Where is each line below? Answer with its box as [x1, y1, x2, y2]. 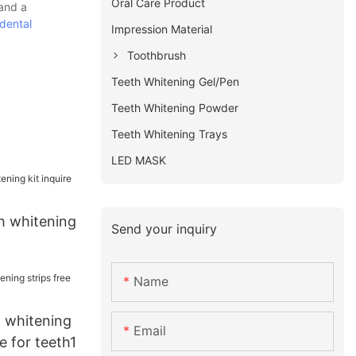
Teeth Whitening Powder [111, 100, 239, 114]
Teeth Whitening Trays [111, 126, 228, 141]
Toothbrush [127, 48, 187, 62]
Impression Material [111, 21, 213, 36]
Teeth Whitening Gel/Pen [111, 74, 240, 88]
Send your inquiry [111, 220, 218, 237]
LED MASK [111, 153, 167, 167]
